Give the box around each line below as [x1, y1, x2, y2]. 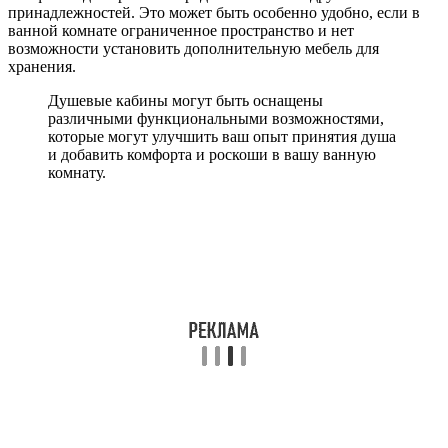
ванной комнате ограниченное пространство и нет [8, 21, 354, 39]
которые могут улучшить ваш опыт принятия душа [48, 127, 396, 145]
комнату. [48, 163, 106, 181]
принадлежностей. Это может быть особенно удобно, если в [8, 3, 420, 21]
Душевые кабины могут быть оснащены [48, 91, 323, 109]
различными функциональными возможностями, [48, 109, 384, 127]
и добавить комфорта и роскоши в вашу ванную [48, 145, 376, 163]
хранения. [8, 57, 76, 75]
